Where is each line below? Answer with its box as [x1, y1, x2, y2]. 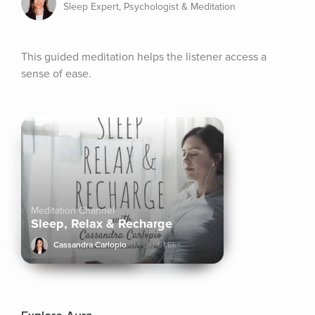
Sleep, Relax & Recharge [31, 216, 172, 231]
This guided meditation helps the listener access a [21, 50, 266, 64]
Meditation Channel [31, 205, 115, 217]
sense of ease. [21, 67, 91, 81]
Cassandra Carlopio [53, 240, 127, 250]
